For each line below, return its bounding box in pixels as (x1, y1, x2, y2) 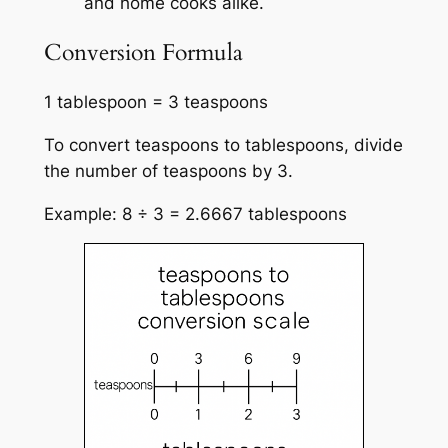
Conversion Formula (43, 36, 243, 68)
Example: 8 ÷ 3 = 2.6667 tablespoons (43, 203, 347, 224)
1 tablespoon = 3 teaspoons (43, 92, 268, 113)
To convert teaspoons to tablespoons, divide (43, 134, 403, 155)
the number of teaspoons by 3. (43, 160, 293, 181)
